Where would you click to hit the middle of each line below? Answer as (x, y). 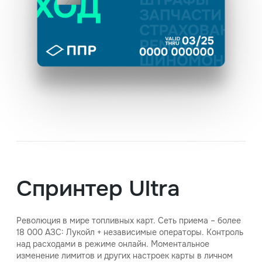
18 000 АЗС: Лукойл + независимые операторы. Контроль (130, 232)
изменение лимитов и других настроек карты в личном (125, 255)
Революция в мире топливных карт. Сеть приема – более (129, 220)
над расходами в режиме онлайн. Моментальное (113, 244)
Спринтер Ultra (98, 188)
